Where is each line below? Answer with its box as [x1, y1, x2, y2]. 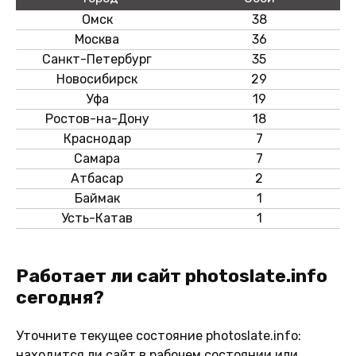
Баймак [74, 190, 120, 206]
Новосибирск [56, 71, 137, 87]
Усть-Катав [61, 210, 133, 226]
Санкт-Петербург [42, 51, 152, 67]
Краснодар [63, 130, 131, 146]
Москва [75, 31, 119, 47]
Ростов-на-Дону [44, 110, 149, 126]
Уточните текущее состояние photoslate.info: [16, 327, 301, 343]
